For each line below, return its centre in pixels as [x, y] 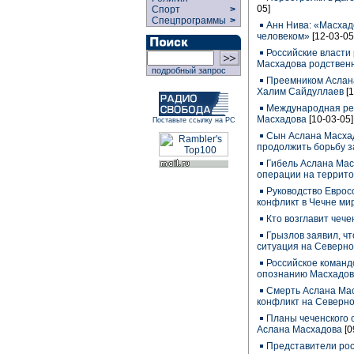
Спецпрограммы [188, 21]
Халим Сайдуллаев [300, 92]
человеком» [283, 36]
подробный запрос [186, 70]
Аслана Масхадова [299, 330]
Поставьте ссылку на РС [194, 120]
